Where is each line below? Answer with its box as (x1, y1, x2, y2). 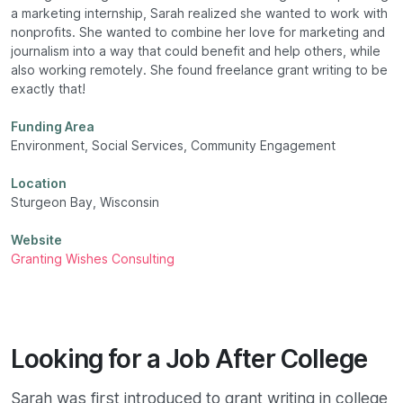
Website (11, 233, 62, 248)
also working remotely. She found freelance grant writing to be (11, 63, 388, 78)
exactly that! (11, 82, 85, 97)
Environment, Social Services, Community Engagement (11, 139, 336, 154)
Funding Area (11, 120, 94, 135)
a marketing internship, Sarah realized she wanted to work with (11, 6, 388, 22)
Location (11, 176, 67, 192)
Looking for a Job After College (11, 344, 367, 375)
